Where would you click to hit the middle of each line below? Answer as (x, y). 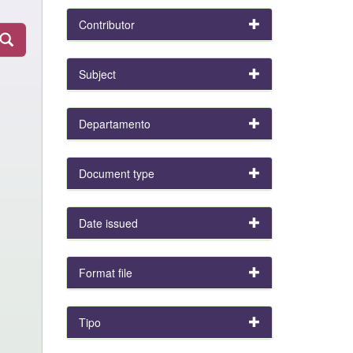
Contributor (106, 24)
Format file (105, 273)
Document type (116, 173)
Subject (97, 74)
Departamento (114, 124)
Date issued (108, 223)
